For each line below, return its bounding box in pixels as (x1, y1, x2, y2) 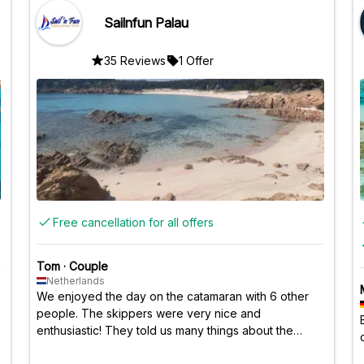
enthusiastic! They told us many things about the (37, 323, 293, 337)
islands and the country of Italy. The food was (37, 340, 280, 354)
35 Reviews (104, 53, 166, 67)
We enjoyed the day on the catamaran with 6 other (37, 288, 309, 303)
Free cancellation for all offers (53, 214, 214, 229)
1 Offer (179, 53, 214, 67)
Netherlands (46, 274, 105, 287)
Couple (69, 258, 108, 273)
